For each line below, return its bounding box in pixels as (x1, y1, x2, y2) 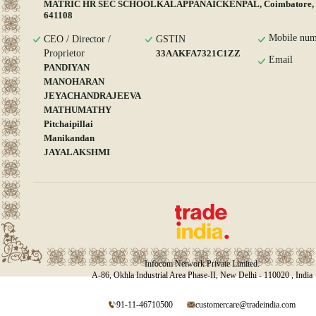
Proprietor (44, 48, 85, 59)
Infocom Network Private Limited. (144, 259, 260, 269)
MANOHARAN (44, 76, 104, 87)
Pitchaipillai (44, 119, 93, 129)
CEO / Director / (44, 34, 111, 44)
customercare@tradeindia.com (195, 300, 296, 310)
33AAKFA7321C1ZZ (156, 48, 241, 59)
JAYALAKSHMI (44, 147, 110, 157)
